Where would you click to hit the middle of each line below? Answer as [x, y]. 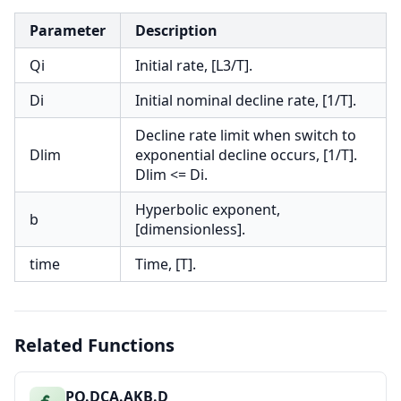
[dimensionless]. [190, 229]
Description [176, 30]
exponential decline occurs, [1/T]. [246, 155]
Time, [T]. [166, 264]
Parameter [68, 30]
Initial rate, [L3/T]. [194, 65]
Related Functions [94, 345]
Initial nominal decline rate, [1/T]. [246, 100]
